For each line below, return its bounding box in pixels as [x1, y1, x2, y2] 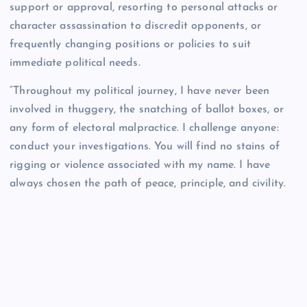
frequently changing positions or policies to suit [10, 38, 251, 50]
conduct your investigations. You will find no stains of [10, 140, 280, 152]
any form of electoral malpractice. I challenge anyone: [10, 122, 279, 134]
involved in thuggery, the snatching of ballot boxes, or [10, 103, 284, 115]
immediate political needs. [10, 57, 140, 69]
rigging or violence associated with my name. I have [10, 159, 271, 171]
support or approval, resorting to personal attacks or [10, 1, 278, 13]
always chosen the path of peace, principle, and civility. [10, 177, 286, 189]
